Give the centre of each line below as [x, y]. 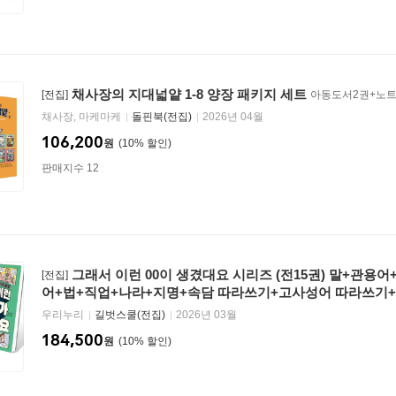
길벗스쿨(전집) [130, 315]
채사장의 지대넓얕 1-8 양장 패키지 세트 [189, 94]
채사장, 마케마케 [83, 117]
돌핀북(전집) [162, 117]
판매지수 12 [70, 168]
